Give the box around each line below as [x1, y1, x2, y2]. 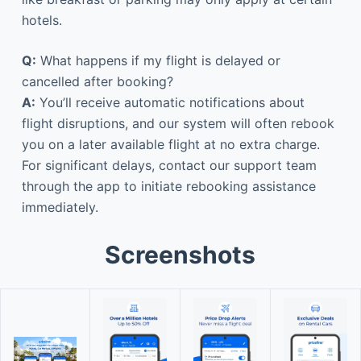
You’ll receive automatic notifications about [35, 93, 305, 110]
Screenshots [105, 239, 256, 269]
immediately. [21, 198, 98, 215]
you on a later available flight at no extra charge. [21, 135, 320, 152]
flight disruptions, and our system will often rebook [21, 114, 334, 131]
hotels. [21, 11, 62, 28]
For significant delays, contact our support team [21, 156, 317, 173]
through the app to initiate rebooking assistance [21, 177, 316, 194]
